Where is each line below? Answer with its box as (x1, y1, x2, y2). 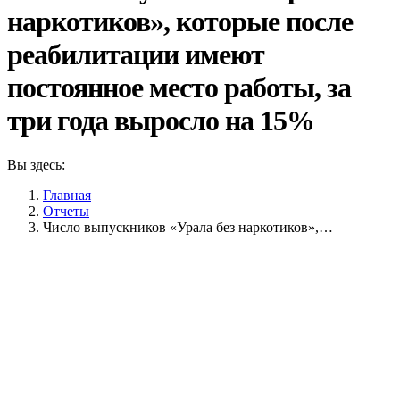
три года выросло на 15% (7, 104, 314, 137)
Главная (43, 187, 91, 203)
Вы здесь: (7, 156, 65, 172)
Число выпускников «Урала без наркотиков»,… (43, 219, 333, 235)
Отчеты (43, 203, 89, 219)
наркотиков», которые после (7, 5, 353, 38)
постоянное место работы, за (7, 71, 351, 104)
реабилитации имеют (7, 38, 264, 71)
